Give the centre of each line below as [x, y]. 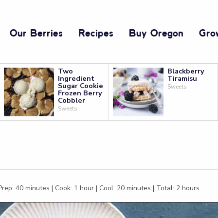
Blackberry [186, 71]
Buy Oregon [156, 34]
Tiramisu [182, 78]
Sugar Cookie [81, 86]
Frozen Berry [80, 93]
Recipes [96, 34]
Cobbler [72, 100]
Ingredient [76, 78]
